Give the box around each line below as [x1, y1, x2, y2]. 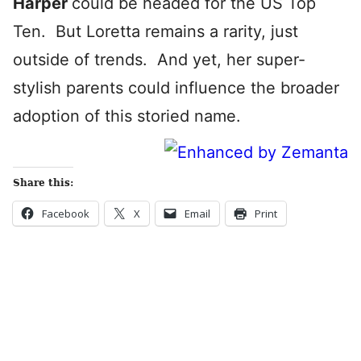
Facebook [42, 206, 89, 221]
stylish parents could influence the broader [13, 78, 339, 98]
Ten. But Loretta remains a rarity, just [13, 22, 298, 41]
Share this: [13, 177, 73, 189]
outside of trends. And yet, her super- [13, 50, 305, 69]
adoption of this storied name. [13, 106, 241, 126]
